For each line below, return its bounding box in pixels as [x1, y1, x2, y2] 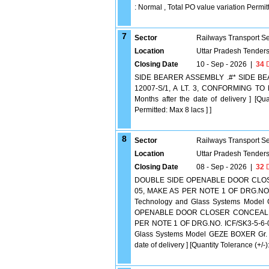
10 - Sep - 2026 [196, 60, 247, 68]
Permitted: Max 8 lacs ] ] [134, 106, 211, 114]
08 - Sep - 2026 [196, 163, 247, 171]
